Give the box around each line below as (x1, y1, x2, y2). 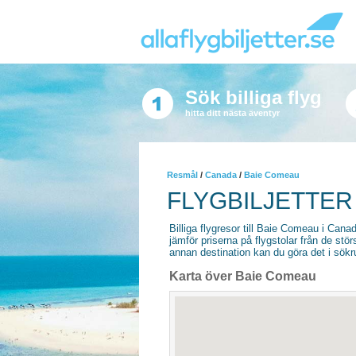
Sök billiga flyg (184, 87, 322, 108)
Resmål (167, 170, 198, 180)
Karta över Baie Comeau (169, 269, 316, 283)
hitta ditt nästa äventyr (184, 108, 280, 118)
